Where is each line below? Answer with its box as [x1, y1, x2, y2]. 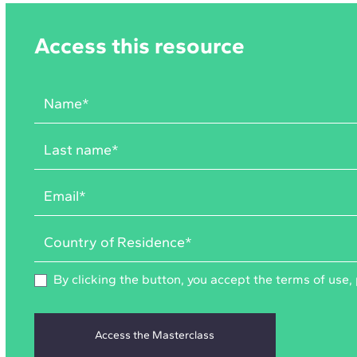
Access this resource [33, 32, 245, 59]
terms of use [275, 271, 349, 287]
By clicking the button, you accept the [53, 271, 276, 287]
